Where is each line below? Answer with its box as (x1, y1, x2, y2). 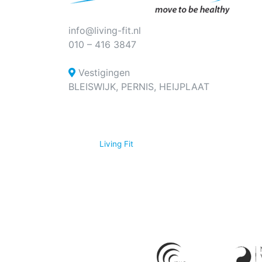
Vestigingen (75, 66, 130, 78)
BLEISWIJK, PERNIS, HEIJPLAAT (68, 80, 209, 92)
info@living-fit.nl (68, 24, 141, 36)
